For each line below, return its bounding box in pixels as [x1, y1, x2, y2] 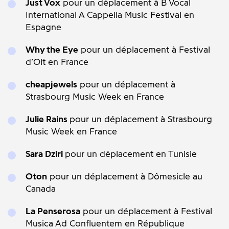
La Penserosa [26, 205, 80, 217]
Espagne [26, 21, 61, 33]
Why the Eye [26, 44, 78, 55]
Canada [26, 183, 56, 194]
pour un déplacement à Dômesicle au [47, 171, 202, 182]
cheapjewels [26, 79, 77, 90]
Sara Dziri [26, 148, 65, 159]
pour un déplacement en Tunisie [65, 148, 197, 159]
